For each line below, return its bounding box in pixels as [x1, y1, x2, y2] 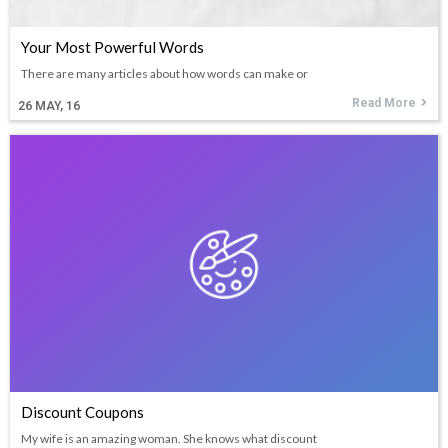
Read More [352, 95, 416, 110]
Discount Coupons [21, 402, 144, 421]
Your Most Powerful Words [21, 37, 204, 56]
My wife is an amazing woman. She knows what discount [21, 430, 317, 446]
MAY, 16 [35, 98, 80, 113]
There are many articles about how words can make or [21, 65, 308, 81]
